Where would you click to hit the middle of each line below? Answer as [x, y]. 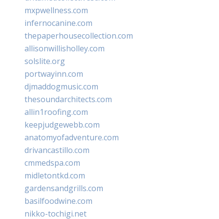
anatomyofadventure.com [72, 137]
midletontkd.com [55, 175]
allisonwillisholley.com [65, 48]
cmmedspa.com [52, 163]
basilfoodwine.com [58, 201]
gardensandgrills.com [64, 188]
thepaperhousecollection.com [79, 35]
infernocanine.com [58, 23]
